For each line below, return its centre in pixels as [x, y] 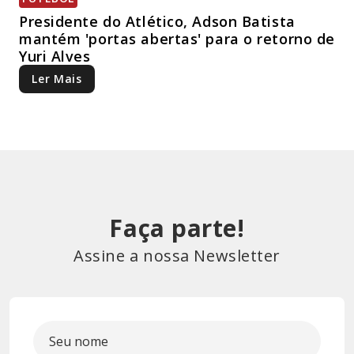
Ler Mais [57, 79]
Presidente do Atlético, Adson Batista [157, 22]
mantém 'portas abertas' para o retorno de [177, 39]
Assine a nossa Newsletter [177, 256]
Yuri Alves [55, 56]
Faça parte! [177, 228]
